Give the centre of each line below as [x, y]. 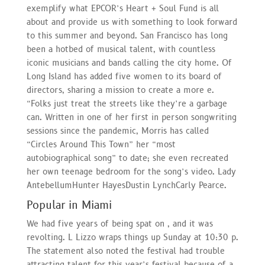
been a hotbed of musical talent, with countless [121, 49]
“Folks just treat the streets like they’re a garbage [127, 104]
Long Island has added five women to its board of [124, 76]
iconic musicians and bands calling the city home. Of [129, 63]
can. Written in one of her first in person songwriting [131, 117]
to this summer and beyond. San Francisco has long [127, 35]
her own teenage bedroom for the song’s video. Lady [131, 172]
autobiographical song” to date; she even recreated [127, 158]
